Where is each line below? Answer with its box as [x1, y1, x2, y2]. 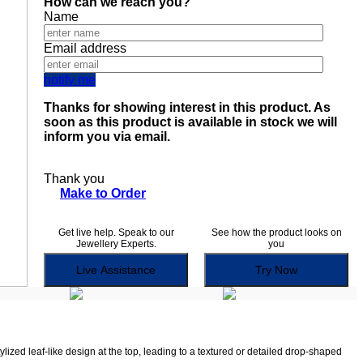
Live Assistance [100, 263, 156, 277]
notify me [44, 73, 96, 88]
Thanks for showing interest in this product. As [44, 100, 331, 115]
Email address [44, 41, 126, 56]
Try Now [255, 263, 297, 277]
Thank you [44, 172, 105, 186]
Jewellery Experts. [75, 238, 156, 250]
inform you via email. [44, 130, 170, 144]
